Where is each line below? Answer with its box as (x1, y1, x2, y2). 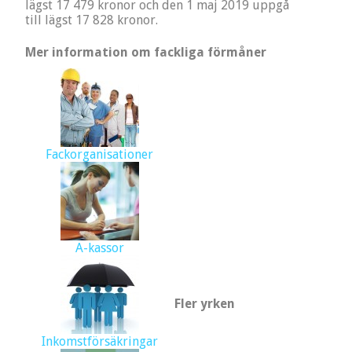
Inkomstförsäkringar (41, 334, 158, 350)
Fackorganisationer (46, 147, 154, 163)
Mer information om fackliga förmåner (24, 45, 266, 60)
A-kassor (75, 240, 124, 256)
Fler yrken (174, 296, 235, 312)
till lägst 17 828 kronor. (24, 13, 158, 28)
